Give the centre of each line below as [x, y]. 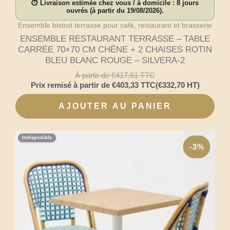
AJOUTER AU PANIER [115, 106]
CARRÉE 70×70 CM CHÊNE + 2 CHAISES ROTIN [115, 50]
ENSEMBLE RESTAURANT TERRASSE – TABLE [115, 39]
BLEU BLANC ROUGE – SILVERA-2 [115, 61]
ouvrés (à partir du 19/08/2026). [115, 11]
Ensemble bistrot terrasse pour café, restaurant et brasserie [115, 25]
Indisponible [37, 137]
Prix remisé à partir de [71, 85]
